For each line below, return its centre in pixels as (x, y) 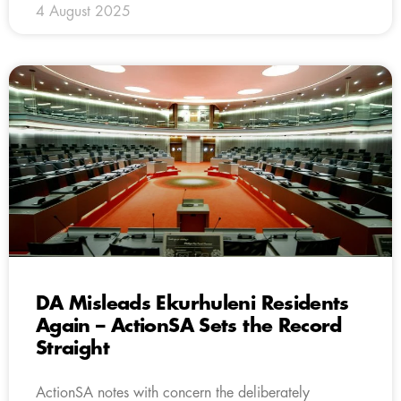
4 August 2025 (83, 11)
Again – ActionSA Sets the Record (189, 326)
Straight (73, 348)
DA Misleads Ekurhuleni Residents (192, 303)
